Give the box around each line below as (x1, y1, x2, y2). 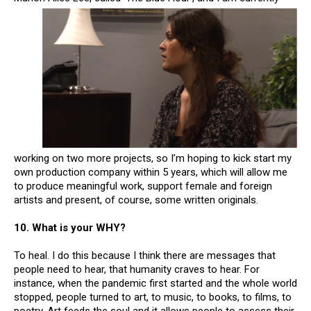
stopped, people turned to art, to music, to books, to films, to (14, 291, 292, 304)
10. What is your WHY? (14, 221, 126, 235)
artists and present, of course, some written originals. (14, 194, 258, 207)
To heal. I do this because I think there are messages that (14, 249, 276, 262)
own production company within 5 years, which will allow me (14, 166, 287, 179)
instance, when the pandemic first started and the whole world (14, 277, 297, 290)
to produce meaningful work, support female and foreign (14, 180, 272, 193)
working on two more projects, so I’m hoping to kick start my (14, 152, 292, 165)
